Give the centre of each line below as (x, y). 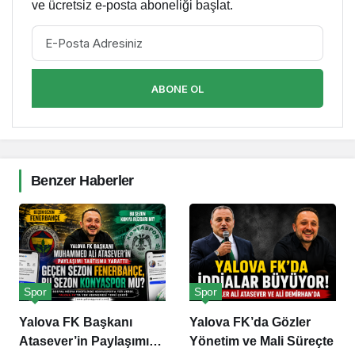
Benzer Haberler (82, 180)
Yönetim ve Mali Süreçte (261, 342)
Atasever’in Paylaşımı (84, 342)
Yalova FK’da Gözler (250, 323)
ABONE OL (177, 88)
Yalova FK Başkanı (76, 323)
